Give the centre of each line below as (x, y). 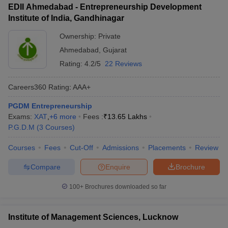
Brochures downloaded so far (125, 187)
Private (109, 36)
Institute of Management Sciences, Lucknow (93, 217)
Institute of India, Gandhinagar (66, 18)
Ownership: (79, 36)
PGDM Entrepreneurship (50, 106)
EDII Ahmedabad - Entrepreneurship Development (105, 7)
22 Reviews (123, 64)
